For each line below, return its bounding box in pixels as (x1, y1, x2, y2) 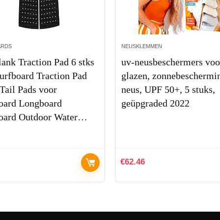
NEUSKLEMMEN (121, 43, 162, 50)
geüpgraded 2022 (121, 98, 190, 109)
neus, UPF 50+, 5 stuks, (121, 84, 215, 95)
